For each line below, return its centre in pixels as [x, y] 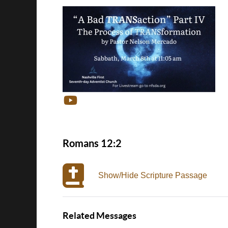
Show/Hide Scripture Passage [153, 175]
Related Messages [99, 216]
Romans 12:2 [92, 143]
